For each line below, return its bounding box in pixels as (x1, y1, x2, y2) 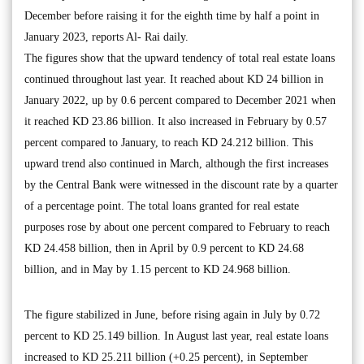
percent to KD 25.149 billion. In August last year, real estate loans (24, 330, 328, 342)
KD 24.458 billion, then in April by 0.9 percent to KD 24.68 (24, 242, 304, 254)
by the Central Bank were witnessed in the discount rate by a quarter (24, 179, 338, 191)
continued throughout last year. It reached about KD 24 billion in (24, 73, 323, 85)
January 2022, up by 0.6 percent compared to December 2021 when (24, 94, 336, 106)
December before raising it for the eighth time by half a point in (24, 10, 319, 22)
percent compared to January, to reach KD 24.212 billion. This (24, 136, 313, 149)
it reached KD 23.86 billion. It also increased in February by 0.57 (24, 115, 327, 128)
